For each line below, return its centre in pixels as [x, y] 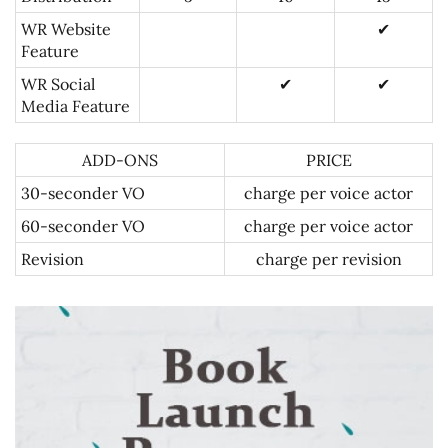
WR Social [58, 84]
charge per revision [328, 259]
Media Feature [75, 106]
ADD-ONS [120, 160]
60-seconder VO [83, 226]
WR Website [66, 29]
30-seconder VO [83, 193]
